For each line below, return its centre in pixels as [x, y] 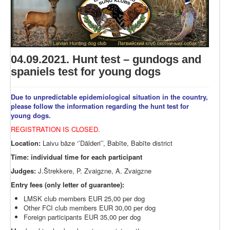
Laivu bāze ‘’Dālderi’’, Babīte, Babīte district [107, 143]
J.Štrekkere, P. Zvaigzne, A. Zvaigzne [94, 170]
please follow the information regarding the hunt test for [100, 106]
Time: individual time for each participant [76, 157]
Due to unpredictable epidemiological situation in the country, [109, 97]
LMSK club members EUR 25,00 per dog [84, 198]
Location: [26, 143]
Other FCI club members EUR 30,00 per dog [90, 207]
